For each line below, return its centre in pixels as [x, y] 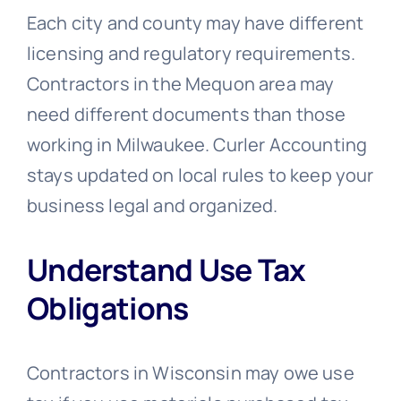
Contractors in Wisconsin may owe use [190, 373]
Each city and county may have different [195, 22]
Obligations [107, 308]
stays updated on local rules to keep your [200, 175]
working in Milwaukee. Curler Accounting [197, 144]
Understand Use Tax [166, 270]
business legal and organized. [152, 205]
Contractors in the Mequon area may [180, 83]
